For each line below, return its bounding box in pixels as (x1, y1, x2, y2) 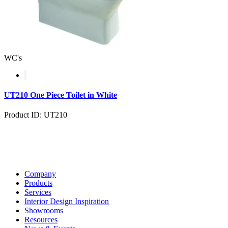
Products (24, 179, 52, 188)
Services (24, 188, 51, 197)
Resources (24, 215, 58, 224)
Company (24, 169, 56, 179)
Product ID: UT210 (4, 110, 67, 120)
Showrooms (24, 206, 63, 215)
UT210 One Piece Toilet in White (4, 91, 117, 100)
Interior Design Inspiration (24, 197, 109, 206)
